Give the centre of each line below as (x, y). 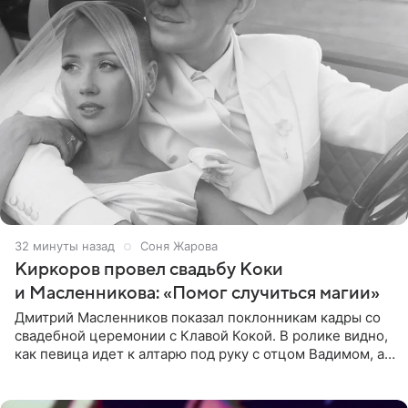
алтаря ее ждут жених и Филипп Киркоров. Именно (187, 372)
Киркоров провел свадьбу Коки (149, 269)
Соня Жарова (179, 245)
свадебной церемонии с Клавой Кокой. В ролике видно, (201, 335)
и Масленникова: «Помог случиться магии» (197, 293)
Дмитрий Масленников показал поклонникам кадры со (198, 317)
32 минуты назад (65, 245)
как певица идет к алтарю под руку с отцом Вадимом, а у (205, 353)
